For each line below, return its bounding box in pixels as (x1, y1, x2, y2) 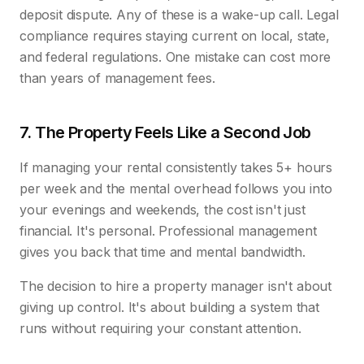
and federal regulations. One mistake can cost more (19, 49, 331, 65)
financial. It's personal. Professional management (19, 223, 317, 239)
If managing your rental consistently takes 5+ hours (19, 159, 333, 175)
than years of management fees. (19, 70, 215, 86)
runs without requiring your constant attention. (19, 320, 301, 336)
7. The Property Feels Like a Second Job (19, 123, 311, 142)
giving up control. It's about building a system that (19, 299, 319, 315)
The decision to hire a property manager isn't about (19, 278, 332, 294)
